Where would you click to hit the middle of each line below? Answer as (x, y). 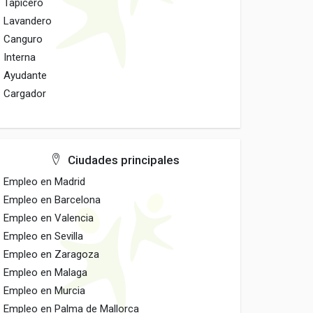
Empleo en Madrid (45, 182)
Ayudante (26, 75)
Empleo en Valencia (49, 218)
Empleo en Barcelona (52, 200)
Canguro (23, 39)
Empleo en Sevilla (44, 236)
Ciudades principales (123, 160)
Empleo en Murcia (45, 291)
